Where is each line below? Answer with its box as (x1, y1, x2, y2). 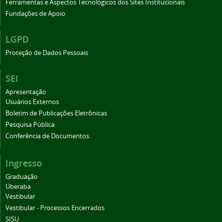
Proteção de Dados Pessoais (5, 48, 88, 57)
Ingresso (5, 157, 42, 169)
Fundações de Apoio (5, 9, 65, 18)
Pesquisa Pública (5, 120, 55, 129)
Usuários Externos (5, 97, 59, 106)
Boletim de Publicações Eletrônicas (5, 109, 107, 117)
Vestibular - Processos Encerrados (5, 203, 105, 212)
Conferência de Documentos (5, 131, 89, 140)
